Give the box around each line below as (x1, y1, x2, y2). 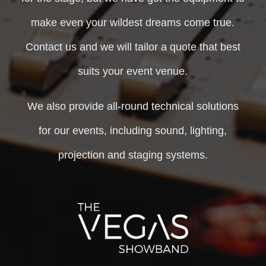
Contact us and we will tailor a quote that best (25, 41, 240, 53)
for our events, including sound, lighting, (39, 125, 227, 137)
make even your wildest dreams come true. (31, 17, 235, 29)
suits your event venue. (78, 65, 188, 78)
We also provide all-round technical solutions (27, 100, 239, 113)
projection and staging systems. (58, 149, 208, 161)
